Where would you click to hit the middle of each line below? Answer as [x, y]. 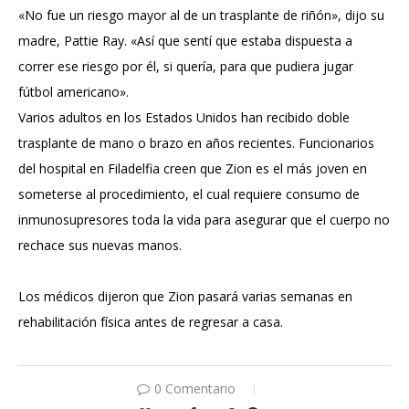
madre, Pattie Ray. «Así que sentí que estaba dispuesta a [185, 41]
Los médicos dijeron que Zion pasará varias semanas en [185, 297]
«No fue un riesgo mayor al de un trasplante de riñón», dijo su [201, 16]
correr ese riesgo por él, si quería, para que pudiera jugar [186, 67]
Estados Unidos [191, 118]
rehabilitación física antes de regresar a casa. [151, 322]
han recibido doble [294, 118]
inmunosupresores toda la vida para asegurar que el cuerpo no [204, 220]
